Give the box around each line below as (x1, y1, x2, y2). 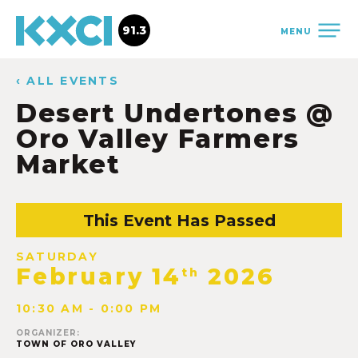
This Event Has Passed (82, 211, 276, 230)
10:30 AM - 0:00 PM (16, 301, 162, 316)
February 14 (16, 263, 181, 291)
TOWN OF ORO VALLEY (16, 339, 136, 350)
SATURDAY (16, 249, 98, 264)
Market (16, 149, 121, 180)
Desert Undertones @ (16, 97, 334, 129)
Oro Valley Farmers (16, 123, 300, 154)
